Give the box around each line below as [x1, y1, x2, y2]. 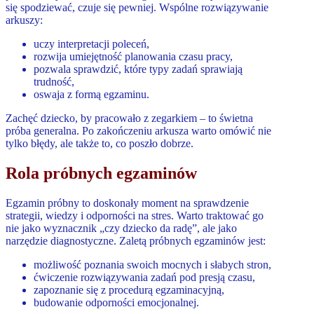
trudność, [34, 76, 74, 88]
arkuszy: [6, 14, 43, 27]
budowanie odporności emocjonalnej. [34, 296, 199, 308]
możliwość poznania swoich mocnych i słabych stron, [34, 258, 271, 271]
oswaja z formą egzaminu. [34, 88, 149, 101]
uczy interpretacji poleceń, [34, 38, 149, 50]
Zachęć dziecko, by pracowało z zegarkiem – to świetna [6, 112, 253, 125]
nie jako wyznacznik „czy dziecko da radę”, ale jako [6, 221, 237, 234]
